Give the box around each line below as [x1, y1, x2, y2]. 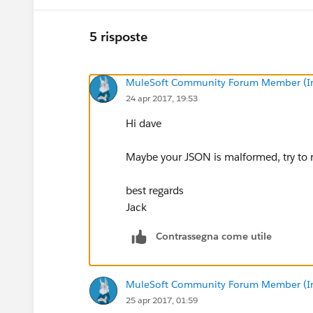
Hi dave [126, 116, 161, 130]
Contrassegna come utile [156, 229, 272, 242]
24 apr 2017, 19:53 [126, 92, 198, 104]
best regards [126, 183, 184, 197]
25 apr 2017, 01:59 [126, 293, 198, 306]
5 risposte [89, 29, 147, 45]
